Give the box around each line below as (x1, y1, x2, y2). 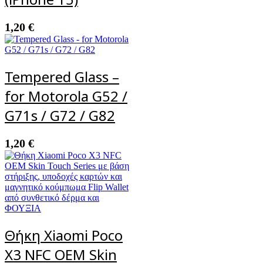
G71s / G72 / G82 (5, 106, 115, 126)
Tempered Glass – (5, 67, 119, 87)
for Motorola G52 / (5, 86, 127, 106)
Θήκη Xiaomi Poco (5, 225, 123, 245)
